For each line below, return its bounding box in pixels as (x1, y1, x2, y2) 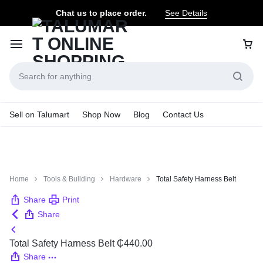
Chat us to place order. (56, 8, 147, 18)
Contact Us (163, 109, 204, 119)
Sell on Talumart (9, 109, 69, 119)
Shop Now (82, 109, 120, 119)
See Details (165, 8, 207, 18)
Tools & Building (43, 175, 95, 183)
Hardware (110, 175, 141, 183)
